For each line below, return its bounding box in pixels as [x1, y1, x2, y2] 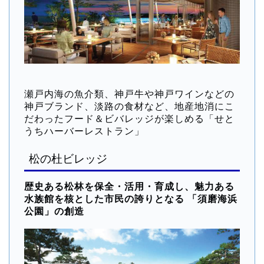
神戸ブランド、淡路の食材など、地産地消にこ [24, 101, 235, 112]
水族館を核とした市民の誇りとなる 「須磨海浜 [24, 194, 237, 204]
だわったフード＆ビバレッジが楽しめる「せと [24, 114, 235, 124]
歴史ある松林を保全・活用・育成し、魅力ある [24, 181, 235, 192]
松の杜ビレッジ [29, 153, 107, 166]
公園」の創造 [24, 206, 84, 217]
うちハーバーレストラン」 [24, 126, 144, 137]
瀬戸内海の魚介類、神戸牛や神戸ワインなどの [24, 89, 235, 100]
